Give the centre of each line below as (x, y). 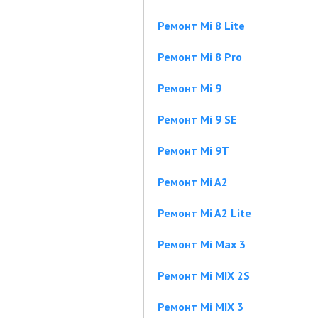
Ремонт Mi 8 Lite (201, 26)
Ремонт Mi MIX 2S (204, 275)
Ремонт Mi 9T (193, 150)
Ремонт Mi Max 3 (202, 244)
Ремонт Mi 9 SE (197, 119)
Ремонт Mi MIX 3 (201, 307)
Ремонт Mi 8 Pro (200, 57)
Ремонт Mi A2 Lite (204, 213)
